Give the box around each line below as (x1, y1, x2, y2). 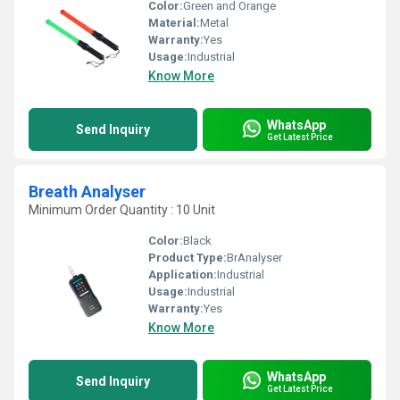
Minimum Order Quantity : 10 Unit (29, 203, 215, 217)
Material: (148, 16, 200, 29)
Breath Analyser (29, 182, 146, 201)
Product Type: (148, 251, 227, 264)
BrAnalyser (227, 251, 282, 264)
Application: (148, 268, 217, 281)
